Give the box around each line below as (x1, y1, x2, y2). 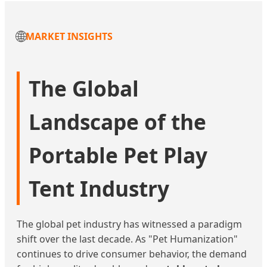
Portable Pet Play (29, 141, 207, 170)
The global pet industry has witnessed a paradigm (17, 218, 242, 231)
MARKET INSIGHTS (26, 29, 113, 43)
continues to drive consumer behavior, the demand (17, 247, 247, 261)
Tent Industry (29, 174, 169, 203)
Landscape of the (29, 107, 206, 136)
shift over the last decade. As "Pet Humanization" (17, 232, 238, 246)
